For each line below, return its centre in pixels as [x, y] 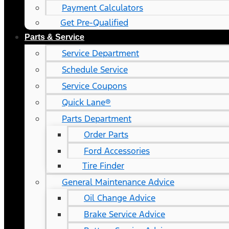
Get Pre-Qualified [94, 22]
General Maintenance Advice [118, 182]
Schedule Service [95, 70]
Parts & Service [54, 37]
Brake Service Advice [124, 214]
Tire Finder [103, 166]
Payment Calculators [102, 8]
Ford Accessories [117, 151]
